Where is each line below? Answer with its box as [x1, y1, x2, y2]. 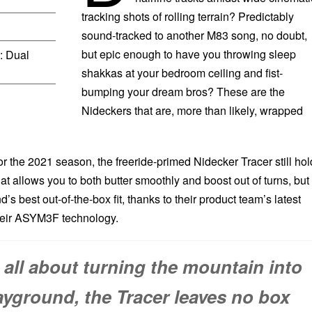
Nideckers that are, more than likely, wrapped [81, 102, 303, 118]
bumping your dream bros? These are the [81, 84, 285, 100]
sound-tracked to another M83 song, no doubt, [81, 27, 307, 43]
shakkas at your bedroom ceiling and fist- [81, 65, 283, 81]
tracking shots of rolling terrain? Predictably [81, 8, 294, 24]
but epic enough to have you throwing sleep [81, 46, 296, 62]
